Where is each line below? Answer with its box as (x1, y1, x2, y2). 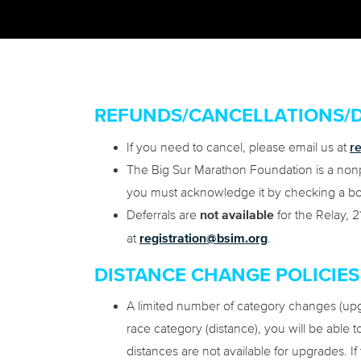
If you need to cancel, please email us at (127, 140, 350, 154)
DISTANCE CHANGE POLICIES (94, 265, 359, 285)
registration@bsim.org (139, 231, 268, 245)
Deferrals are (127, 208, 200, 222)
